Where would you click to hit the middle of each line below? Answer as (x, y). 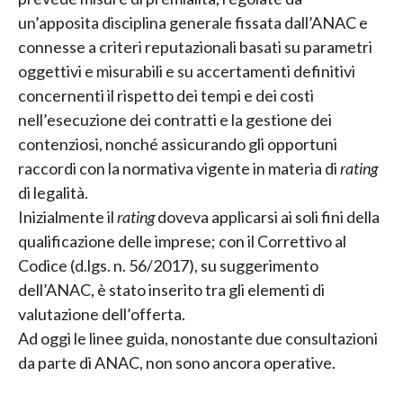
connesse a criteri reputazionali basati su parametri (195, 46)
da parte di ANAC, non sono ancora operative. (177, 362)
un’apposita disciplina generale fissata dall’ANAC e (193, 22)
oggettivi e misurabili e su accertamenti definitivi (187, 71)
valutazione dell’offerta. (102, 313)
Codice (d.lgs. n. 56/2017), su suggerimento (168, 265)
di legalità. (53, 192)
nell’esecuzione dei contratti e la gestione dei (175, 119)
